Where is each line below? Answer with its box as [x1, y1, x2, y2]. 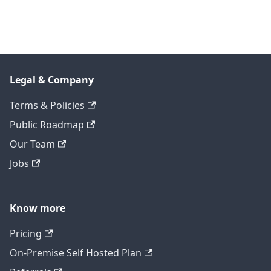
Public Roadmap [10, 118, 84, 132]
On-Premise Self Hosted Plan [10, 246, 142, 260]
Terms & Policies [10, 99, 85, 113]
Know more [10, 201, 65, 215]
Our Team [10, 137, 55, 151]
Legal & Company [10, 73, 94, 87]
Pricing [10, 227, 42, 241]
